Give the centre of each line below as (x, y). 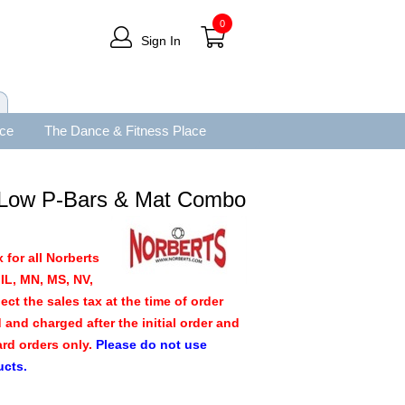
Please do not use (152, 344)
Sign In (160, 41)
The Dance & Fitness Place (125, 131)
